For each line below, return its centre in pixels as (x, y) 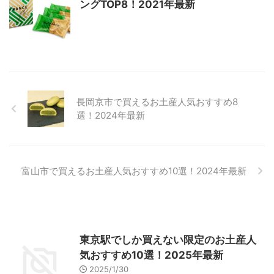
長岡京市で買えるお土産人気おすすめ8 (157, 102)
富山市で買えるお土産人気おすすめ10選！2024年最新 (134, 171)
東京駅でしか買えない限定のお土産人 (168, 239)
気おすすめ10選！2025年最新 (151, 255)
